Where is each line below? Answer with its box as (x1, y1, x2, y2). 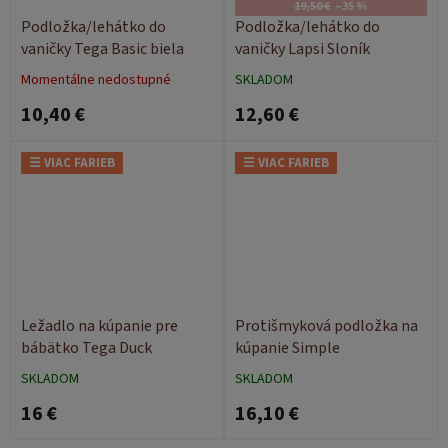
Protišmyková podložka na (235, 314, 418, 337)
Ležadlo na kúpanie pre (21, 314, 178, 337)
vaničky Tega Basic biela (21, 37, 184, 60)
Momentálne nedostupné (21, 69, 171, 90)
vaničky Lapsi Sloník (235, 37, 370, 60)
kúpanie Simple (235, 336, 340, 359)
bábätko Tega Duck (21, 336, 152, 359)
